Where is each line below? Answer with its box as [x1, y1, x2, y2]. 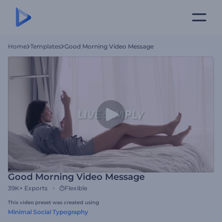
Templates [30, 43, 61, 50]
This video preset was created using [8, 199, 99, 206]
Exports [24, 184, 48, 192]
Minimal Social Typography [8, 208, 88, 216]
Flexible [64, 184, 87, 192]
